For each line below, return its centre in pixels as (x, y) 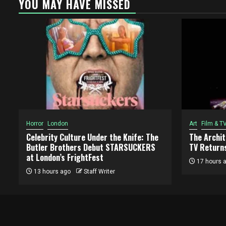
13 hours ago (51, 172)
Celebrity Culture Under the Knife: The (92, 137)
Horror (35, 124)
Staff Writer (99, 172)
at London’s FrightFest (65, 157)
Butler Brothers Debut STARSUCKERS (91, 147)
